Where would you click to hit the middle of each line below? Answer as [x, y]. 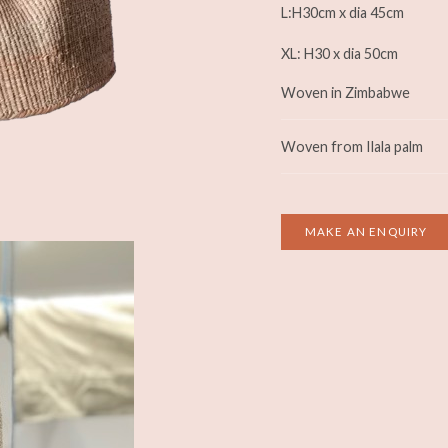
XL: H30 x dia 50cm [339, 53]
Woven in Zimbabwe [345, 92]
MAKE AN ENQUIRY [366, 232]
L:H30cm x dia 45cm [342, 12]
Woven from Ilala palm [352, 146]
